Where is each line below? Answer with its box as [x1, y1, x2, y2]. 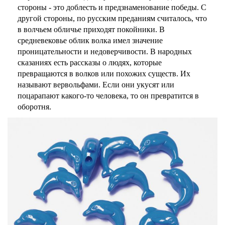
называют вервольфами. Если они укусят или [18, 80, 174, 89]
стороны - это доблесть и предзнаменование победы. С [18, 3, 206, 12]
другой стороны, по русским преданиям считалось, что [18, 14, 207, 23]
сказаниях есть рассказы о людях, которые [18, 58, 162, 67]
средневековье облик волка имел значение [18, 36, 163, 45]
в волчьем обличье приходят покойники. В [18, 25, 165, 34]
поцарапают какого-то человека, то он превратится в [18, 91, 199, 100]
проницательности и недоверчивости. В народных [18, 47, 192, 56]
